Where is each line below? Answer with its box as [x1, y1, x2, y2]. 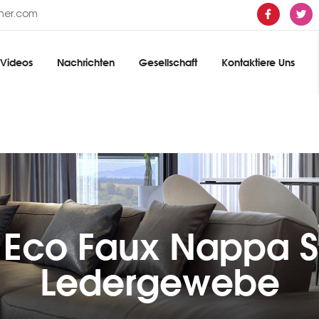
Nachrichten [57, 56, 115, 68]
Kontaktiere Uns [221, 56, 295, 68]
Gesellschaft [139, 56, 197, 68]
